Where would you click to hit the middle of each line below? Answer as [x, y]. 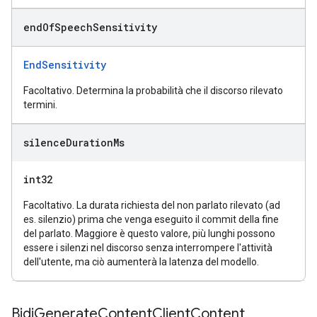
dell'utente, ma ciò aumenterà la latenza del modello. [141, 262]
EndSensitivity [65, 65]
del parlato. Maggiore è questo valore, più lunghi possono [149, 234]
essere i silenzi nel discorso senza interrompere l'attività [148, 248]
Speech [74, 27]
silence [45, 143]
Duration [90, 143]
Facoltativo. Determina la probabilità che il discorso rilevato [153, 91]
